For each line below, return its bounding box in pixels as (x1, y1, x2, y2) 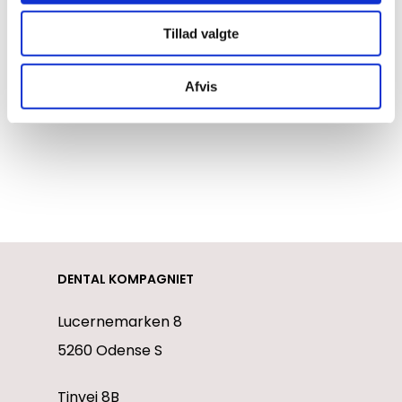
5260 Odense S (57, 340, 162, 361)
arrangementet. (57, 8, 172, 29)
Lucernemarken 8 (57, 311, 182, 332)
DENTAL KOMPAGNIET (57, 270, 194, 288)
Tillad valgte (163, 25, 239, 41)
